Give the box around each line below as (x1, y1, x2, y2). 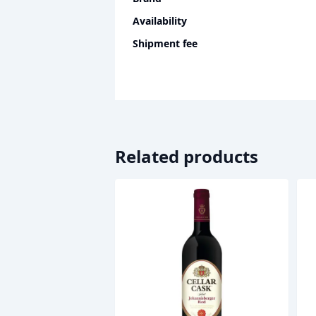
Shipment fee (133, 37, 198, 51)
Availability (133, 14, 188, 28)
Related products (115, 145, 259, 169)
